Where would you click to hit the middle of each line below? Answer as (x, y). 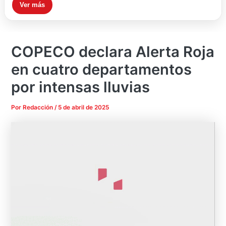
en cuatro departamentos (102, 70)
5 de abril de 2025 (84, 108)
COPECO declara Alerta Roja (113, 52)
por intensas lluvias (81, 87)
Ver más (32, 5)
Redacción (39, 108)
